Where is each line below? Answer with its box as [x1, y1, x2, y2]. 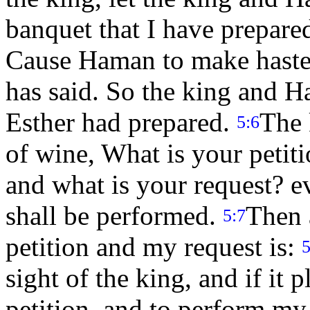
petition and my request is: [6, 232, 302, 262]
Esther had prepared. [6, 107, 237, 138]
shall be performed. [6, 201, 223, 231]
